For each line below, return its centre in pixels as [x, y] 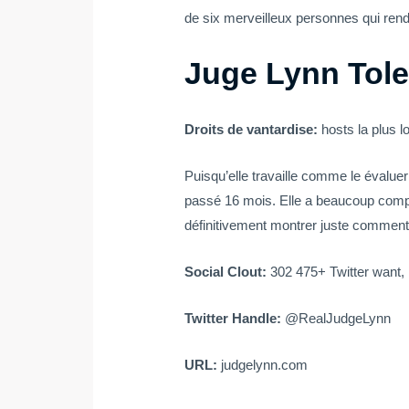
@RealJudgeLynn [338, 319]
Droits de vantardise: [253, 130]
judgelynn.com [265, 365]
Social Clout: [228, 272]
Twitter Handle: [235, 319]
